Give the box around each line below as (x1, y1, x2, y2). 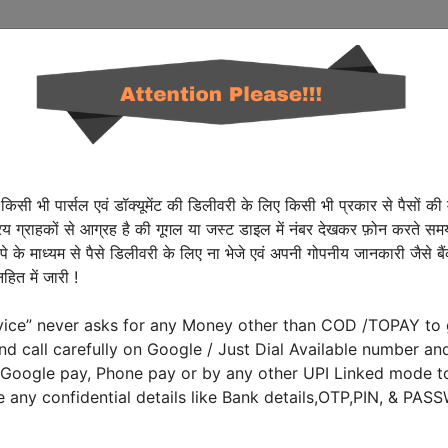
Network (107, 36, 187, 60)
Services (206, 36, 286, 60)
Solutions (306, 36, 396, 60)
